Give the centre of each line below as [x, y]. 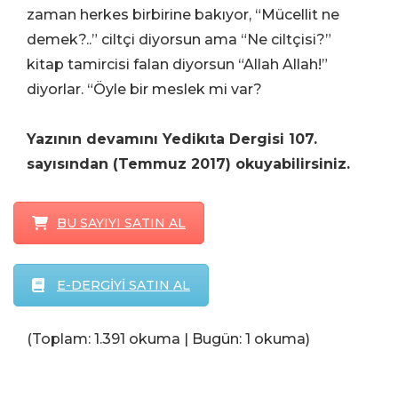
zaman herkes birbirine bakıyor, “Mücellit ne [183, 14]
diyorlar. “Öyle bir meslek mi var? [144, 89]
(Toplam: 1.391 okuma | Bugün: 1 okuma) [168, 338]
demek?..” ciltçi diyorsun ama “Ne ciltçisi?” [179, 39]
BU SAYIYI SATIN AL [121, 223]
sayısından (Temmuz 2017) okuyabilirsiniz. [188, 163]
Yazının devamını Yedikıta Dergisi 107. [172, 139]
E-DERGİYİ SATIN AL [123, 285]
